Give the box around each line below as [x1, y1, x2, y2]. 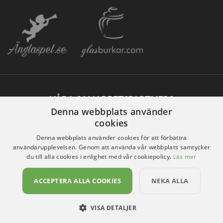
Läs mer [173, 152, 197, 161]
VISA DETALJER [91, 204, 137, 212]
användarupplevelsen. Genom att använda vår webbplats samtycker [12, 143, 211, 151]
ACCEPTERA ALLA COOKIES [34, 176, 121, 185]
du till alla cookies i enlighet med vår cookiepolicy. [26, 152, 172, 161]
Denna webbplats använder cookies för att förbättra [36, 133, 187, 142]
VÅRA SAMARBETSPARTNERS [49, 94, 174, 105]
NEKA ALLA [151, 176, 189, 185]
